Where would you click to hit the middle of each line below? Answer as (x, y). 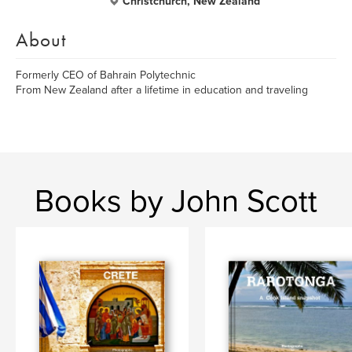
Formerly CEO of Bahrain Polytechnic (106, 75)
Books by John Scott (176, 201)
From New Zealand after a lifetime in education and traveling (162, 90)
